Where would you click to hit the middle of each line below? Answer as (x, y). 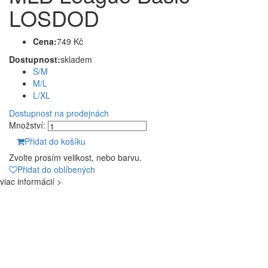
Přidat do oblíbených (56, 170)
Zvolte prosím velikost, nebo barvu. (75, 158)
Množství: (27, 125)
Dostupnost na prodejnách (59, 113)
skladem (76, 59)
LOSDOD (54, 17)
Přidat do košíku (55, 141)
